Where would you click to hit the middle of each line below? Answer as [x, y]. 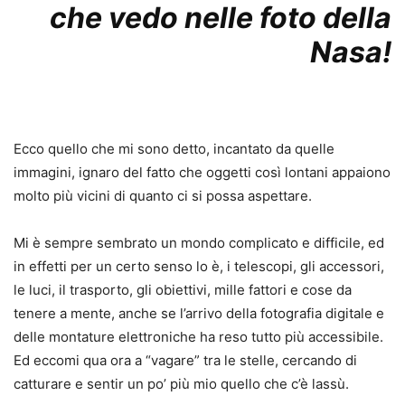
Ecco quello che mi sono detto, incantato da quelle [174, 148]
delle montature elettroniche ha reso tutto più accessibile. [198, 336]
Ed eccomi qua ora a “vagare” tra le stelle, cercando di [185, 360]
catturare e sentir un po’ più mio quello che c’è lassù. [181, 383]
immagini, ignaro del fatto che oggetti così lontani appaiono [202, 172]
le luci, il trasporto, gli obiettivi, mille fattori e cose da [183, 289]
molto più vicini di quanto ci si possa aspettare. [163, 195]
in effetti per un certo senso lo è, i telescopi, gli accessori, [199, 266]
